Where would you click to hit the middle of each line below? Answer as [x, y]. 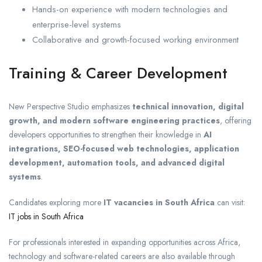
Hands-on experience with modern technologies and [130, 9]
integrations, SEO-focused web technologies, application [124, 148]
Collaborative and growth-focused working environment [135, 39]
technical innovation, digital [188, 106]
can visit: [230, 202]
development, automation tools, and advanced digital [117, 162]
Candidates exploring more [56, 202]
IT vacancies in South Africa [159, 202]
